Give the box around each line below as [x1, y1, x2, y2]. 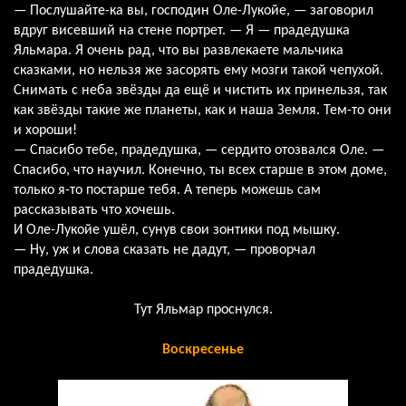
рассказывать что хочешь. [14, 202, 175, 217]
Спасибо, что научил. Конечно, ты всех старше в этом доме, [14, 162, 387, 178]
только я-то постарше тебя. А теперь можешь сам [14, 182, 321, 198]
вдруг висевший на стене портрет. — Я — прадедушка [14, 23, 350, 38]
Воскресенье [162, 342, 244, 357]
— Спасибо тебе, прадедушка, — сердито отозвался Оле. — [14, 142, 384, 158]
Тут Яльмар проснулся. [133, 302, 273, 317]
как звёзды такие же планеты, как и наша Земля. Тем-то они [14, 102, 391, 118]
